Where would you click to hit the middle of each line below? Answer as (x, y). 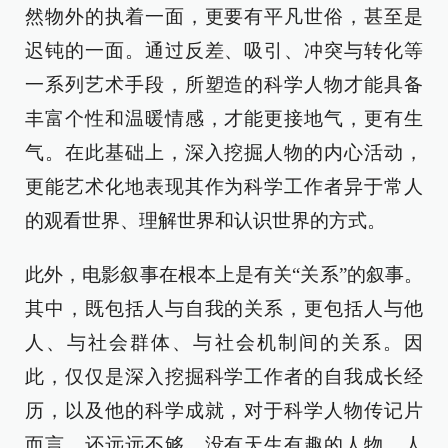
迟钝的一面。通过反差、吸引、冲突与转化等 (224, 50)
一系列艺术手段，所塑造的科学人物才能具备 (224, 84)
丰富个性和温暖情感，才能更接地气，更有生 (224, 118)
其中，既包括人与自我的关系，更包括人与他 (224, 308)
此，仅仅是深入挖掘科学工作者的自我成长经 (224, 376)
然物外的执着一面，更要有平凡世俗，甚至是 (224, 16)
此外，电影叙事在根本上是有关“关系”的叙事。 (224, 274)
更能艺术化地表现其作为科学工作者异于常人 (224, 186)
